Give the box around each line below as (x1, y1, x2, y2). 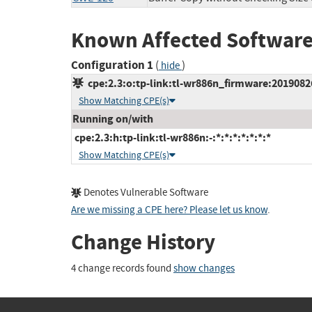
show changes (173, 261, 235, 275)
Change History (71, 228, 215, 257)
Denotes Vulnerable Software (81, 186, 208, 200)
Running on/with (72, 111, 153, 127)
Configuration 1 (71, 57, 153, 74)
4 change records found (71, 261, 173, 275)
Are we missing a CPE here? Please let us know (71, 203, 267, 217)
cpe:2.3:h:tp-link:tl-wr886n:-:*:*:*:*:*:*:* (72, 130, 271, 146)
